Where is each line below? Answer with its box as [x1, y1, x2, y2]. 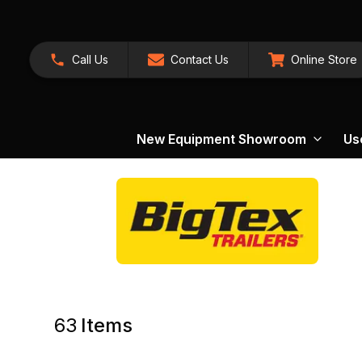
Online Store [291, 53, 357, 66]
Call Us [72, 53, 108, 66]
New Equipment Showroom [137, 131, 306, 147]
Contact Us [170, 53, 229, 66]
